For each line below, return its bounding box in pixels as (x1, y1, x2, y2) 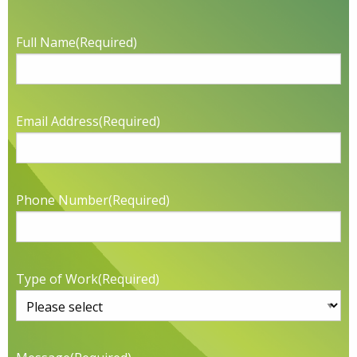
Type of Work (16, 270, 98, 288)
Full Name (16, 33, 76, 52)
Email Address (16, 112, 99, 131)
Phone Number (16, 191, 108, 210)
